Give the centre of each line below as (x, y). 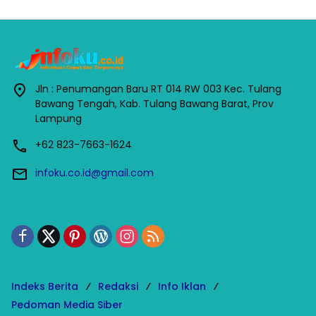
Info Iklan (182, 286)
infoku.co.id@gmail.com (95, 172)
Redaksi (118, 286)
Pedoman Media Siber (67, 304)
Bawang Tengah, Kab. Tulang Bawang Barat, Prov (154, 103)
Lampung (59, 118)
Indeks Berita (45, 286)
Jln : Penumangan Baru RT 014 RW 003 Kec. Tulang (158, 89)
